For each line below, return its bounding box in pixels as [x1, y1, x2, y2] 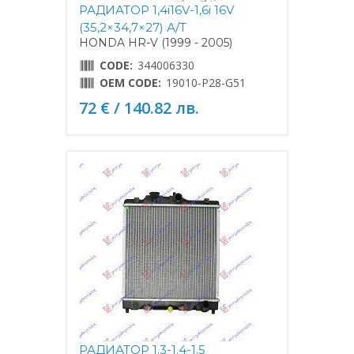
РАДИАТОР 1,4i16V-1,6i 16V [79, 2, 234, 17]
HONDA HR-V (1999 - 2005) [79, 35, 232, 50]
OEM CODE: [100, 74, 161, 90]
